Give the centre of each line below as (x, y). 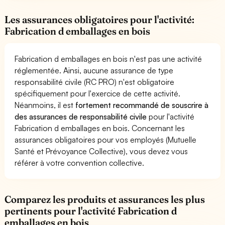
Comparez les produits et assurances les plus (105, 199)
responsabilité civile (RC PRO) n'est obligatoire (95, 82)
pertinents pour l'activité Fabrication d (91, 211)
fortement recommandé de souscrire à (142, 105)
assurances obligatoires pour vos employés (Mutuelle (106, 139)
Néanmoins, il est (45, 105)
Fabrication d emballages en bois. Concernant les (100, 128)
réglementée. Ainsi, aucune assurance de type (94, 70)
